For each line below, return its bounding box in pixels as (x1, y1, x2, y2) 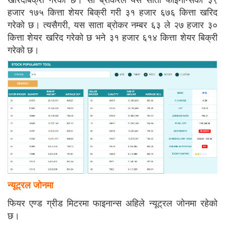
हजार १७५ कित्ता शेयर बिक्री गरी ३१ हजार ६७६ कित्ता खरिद (8, 5, 217, 19)
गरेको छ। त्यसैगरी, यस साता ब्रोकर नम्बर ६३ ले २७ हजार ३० (8, 18, 217, 31)
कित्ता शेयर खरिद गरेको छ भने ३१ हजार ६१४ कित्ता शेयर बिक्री (8, 30, 217, 44)
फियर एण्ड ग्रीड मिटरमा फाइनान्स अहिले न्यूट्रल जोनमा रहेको (8, 195, 217, 209)
